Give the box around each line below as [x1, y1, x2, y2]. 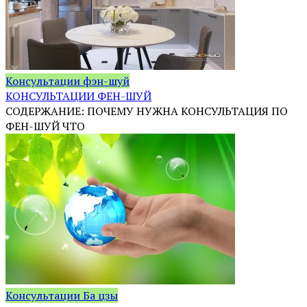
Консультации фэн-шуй [5, 73, 130, 88]
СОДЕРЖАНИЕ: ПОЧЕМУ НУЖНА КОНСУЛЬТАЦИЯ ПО [5, 103, 288, 119]
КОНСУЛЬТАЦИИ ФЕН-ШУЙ [5, 88, 151, 103]
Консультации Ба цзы [5, 287, 118, 303]
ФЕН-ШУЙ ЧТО [5, 118, 85, 134]
